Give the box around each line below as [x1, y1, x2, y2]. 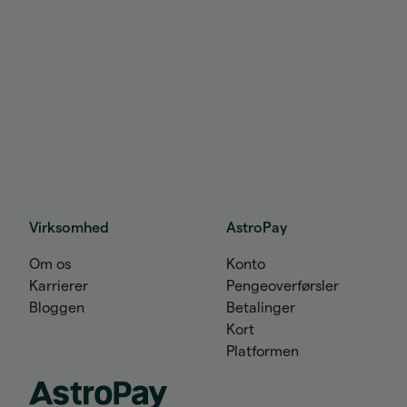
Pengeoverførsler [226, 279, 340, 293]
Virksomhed [29, 221, 109, 235]
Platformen [226, 344, 300, 359]
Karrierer [29, 279, 88, 293]
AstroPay [226, 221, 288, 235]
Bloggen [29, 301, 84, 315]
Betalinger [226, 301, 296, 315]
